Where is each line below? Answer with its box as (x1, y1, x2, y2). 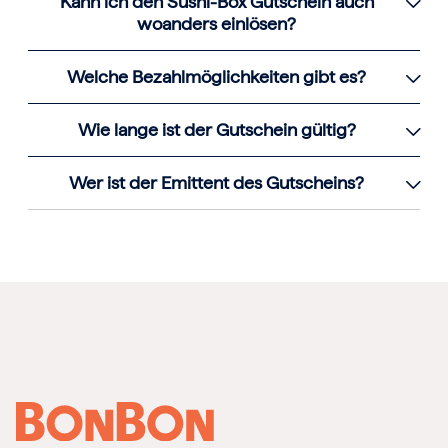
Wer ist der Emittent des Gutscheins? (69, 172, 364, 194)
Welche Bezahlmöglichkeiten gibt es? (67, 66, 366, 88)
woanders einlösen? (137, 13, 296, 35)
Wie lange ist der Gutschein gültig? (77, 119, 356, 141)
